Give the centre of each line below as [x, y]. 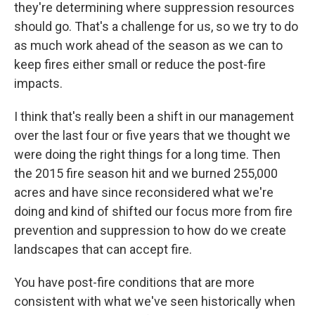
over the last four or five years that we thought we [152, 135]
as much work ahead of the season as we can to [148, 45]
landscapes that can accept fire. [103, 249]
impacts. [38, 83]
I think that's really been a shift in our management [154, 116]
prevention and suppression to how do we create [150, 230]
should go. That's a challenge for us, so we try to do [156, 26]
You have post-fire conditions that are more [134, 282]
